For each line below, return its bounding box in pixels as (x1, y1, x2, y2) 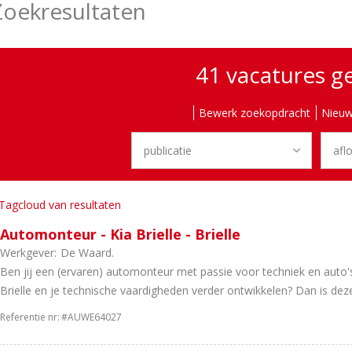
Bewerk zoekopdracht (198, 105, 310, 120)
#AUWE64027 (61, 310, 122, 324)
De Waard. (60, 245, 114, 260)
